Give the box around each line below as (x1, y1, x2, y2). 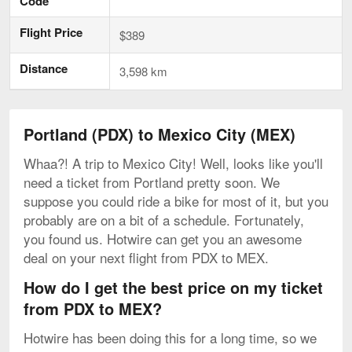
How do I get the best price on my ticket (24, 275, 323, 299)
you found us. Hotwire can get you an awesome (24, 228, 302, 248)
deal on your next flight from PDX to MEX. (24, 247, 269, 267)
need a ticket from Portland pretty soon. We (24, 171, 280, 192)
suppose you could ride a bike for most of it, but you (24, 190, 328, 211)
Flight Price (20, 23, 82, 41)
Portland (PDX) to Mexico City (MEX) (24, 122, 295, 145)
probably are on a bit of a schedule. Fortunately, (24, 209, 304, 229)
